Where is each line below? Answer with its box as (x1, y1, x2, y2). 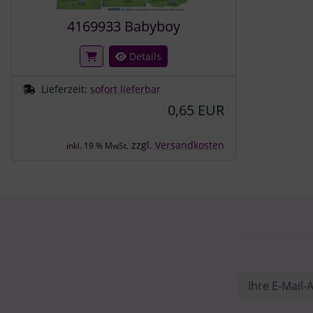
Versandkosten (155, 138, 224, 152)
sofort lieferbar (90, 82, 161, 96)
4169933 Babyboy (67, 16, 180, 36)
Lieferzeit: (41, 82, 90, 96)
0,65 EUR (168, 100, 224, 119)
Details (126, 49, 161, 63)
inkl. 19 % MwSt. (66, 139, 129, 152)
